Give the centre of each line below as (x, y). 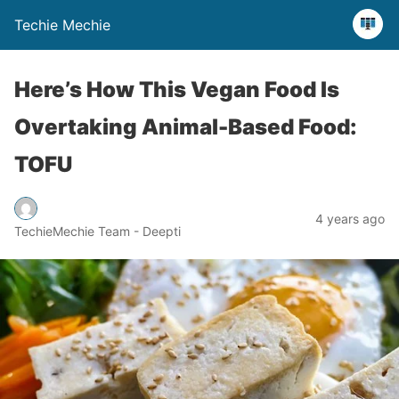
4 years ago (350, 218)
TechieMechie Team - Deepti (98, 231)
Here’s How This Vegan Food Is (177, 90)
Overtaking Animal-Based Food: (186, 127)
